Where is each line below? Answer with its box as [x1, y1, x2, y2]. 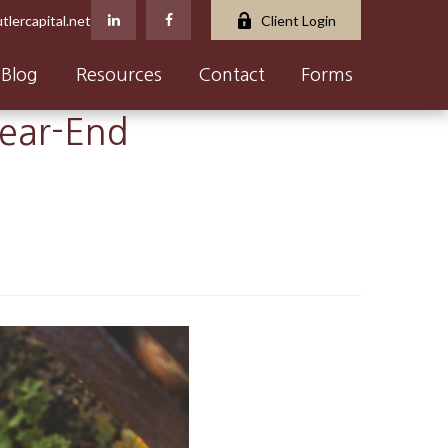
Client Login [261, 11, 336, 29]
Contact [198, 65, 265, 84]
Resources [76, 65, 162, 84]
